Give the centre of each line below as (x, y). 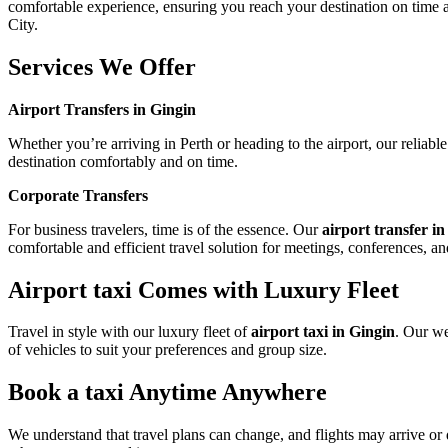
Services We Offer (102, 66)
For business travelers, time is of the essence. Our (165, 229)
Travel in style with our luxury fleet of (129, 332)
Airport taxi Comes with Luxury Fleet (203, 289)
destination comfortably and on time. (123, 161)
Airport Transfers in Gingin (102, 109)
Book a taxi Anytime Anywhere (167, 392)
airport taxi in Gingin (323, 332)
